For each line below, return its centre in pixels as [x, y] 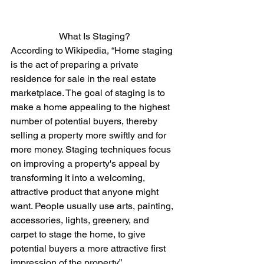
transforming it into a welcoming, [79, 178]
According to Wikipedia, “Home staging [93, 51]
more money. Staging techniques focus [92, 150]
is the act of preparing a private [76, 65]
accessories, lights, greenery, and [81, 220]
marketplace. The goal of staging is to [89, 93]
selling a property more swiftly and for [90, 136]
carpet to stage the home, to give [79, 235]
